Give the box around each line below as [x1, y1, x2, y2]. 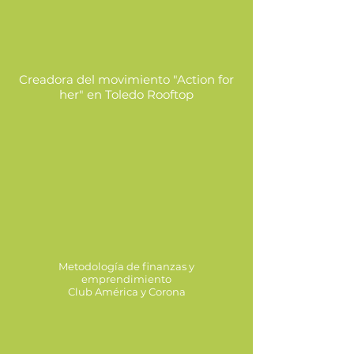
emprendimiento [81, 273, 171, 286]
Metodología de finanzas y [58, 260, 194, 273]
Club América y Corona [67, 285, 186, 299]
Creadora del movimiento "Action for [19, 72, 234, 88]
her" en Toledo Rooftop [59, 87, 194, 103]
